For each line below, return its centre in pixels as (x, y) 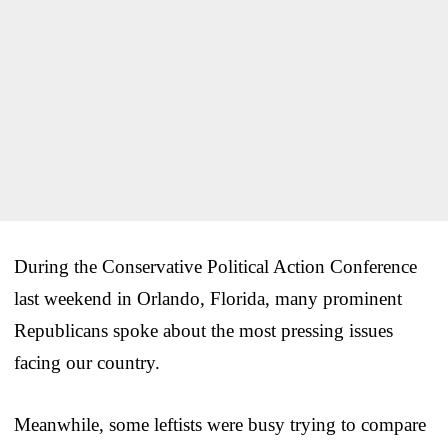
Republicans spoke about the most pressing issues (203, 330)
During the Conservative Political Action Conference (215, 266)
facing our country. (87, 362)
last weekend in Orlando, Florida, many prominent (208, 298)
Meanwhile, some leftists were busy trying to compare (220, 424)
